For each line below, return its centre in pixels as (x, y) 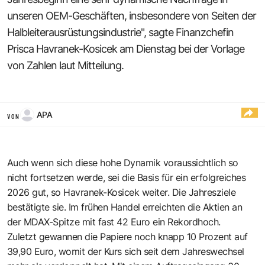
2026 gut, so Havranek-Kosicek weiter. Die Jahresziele (122, 192)
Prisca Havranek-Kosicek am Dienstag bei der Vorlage (126, 49)
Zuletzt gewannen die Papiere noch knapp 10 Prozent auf (127, 236)
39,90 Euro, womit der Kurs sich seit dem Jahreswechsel (126, 251)
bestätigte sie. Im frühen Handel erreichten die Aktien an (125, 207)
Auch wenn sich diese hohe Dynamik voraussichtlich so (123, 162)
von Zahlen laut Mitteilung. (65, 65)
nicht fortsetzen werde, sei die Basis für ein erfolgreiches (127, 177)
